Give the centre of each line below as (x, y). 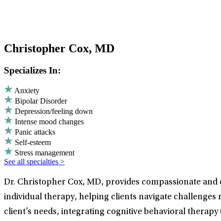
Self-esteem (33, 143)
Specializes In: (32, 70)
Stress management (45, 153)
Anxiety (27, 91)
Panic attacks (35, 132)
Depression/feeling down (54, 111)
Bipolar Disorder (41, 101)
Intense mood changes (49, 122)
